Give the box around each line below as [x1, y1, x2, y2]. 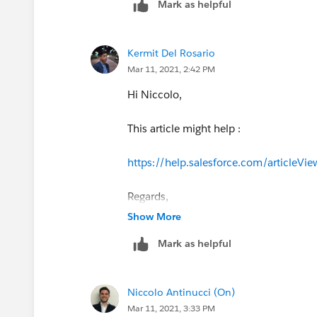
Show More [127, 209, 181, 223]
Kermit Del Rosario [127, 46, 215, 59]
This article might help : [127, 121, 241, 135]
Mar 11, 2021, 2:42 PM [127, 62, 215, 75]
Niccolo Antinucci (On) [127, 285, 235, 299]
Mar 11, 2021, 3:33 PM [127, 301, 215, 314]
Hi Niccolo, [127, 87, 182, 101]
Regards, [127, 189, 168, 203]
